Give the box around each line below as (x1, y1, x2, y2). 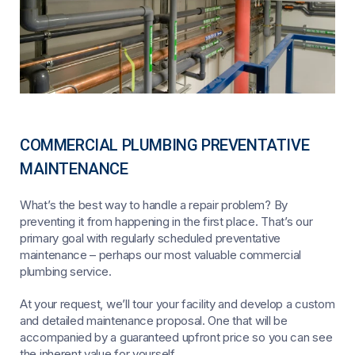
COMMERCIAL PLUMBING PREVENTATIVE (20, 136, 310, 155)
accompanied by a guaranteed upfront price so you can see (20, 330, 333, 345)
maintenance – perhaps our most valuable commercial (20, 247, 302, 263)
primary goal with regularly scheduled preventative (20, 231, 281, 246)
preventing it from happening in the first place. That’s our (20, 214, 313, 230)
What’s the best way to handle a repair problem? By (20, 197, 288, 213)
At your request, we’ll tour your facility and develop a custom (20, 296, 335, 312)
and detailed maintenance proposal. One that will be (20, 313, 288, 329)
